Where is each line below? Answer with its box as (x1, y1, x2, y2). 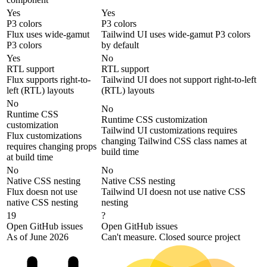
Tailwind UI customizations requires (101, 125, 237, 136)
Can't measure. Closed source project (101, 232, 240, 243)
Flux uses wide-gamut (7, 29, 89, 40)
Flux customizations (7, 131, 82, 141)
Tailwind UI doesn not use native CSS (101, 187, 246, 197)
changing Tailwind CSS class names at (101, 136, 247, 147)
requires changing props (7, 141, 97, 152)
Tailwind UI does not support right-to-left (101, 74, 256, 85)
